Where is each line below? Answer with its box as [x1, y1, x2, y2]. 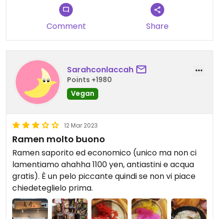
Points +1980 [67, 75, 112, 85]
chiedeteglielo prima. [12, 182, 93, 194]
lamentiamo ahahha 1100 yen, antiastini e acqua [12, 158, 194, 170]
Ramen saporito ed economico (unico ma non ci [12, 147, 197, 158]
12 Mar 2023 [64, 121, 98, 130]
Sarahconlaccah [67, 64, 133, 76]
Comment [46, 20, 86, 32]
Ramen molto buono [12, 132, 105, 145]
